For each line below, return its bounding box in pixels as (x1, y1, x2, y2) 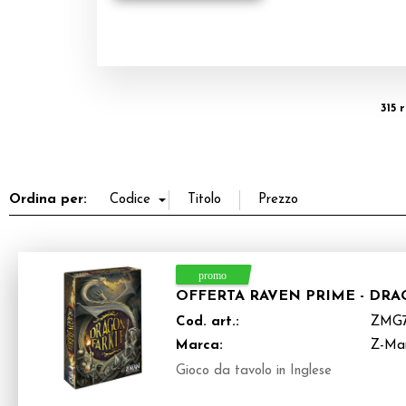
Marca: (176, 339, 223, 353)
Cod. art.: (176, 315, 239, 329)
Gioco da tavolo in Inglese (176, 364, 332, 378)
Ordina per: (9, 193, 87, 207)
